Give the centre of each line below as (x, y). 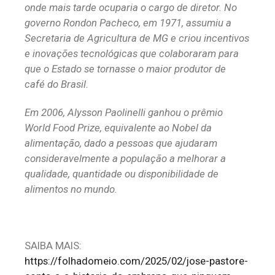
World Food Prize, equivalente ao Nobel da (118, 128)
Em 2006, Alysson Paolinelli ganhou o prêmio (124, 113)
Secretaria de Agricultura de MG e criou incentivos (137, 38)
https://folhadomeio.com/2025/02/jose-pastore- (136, 261)
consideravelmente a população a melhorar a (125, 159)
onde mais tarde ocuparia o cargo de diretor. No (131, 8)
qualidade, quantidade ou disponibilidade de (122, 174)
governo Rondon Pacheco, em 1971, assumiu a (128, 23)
